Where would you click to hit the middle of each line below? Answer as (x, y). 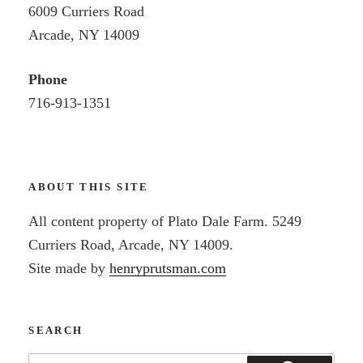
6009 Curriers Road (87, 12)
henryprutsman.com (168, 269)
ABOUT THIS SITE (89, 186)
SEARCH (56, 330)
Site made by (69, 269)
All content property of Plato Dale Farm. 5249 (165, 222)
